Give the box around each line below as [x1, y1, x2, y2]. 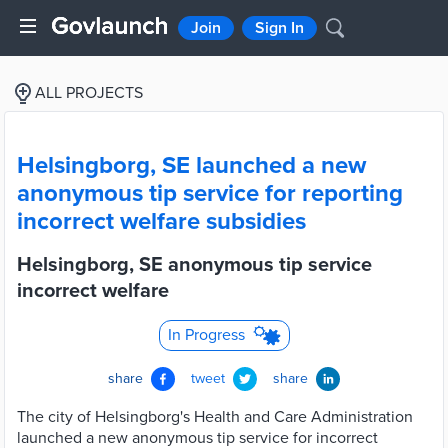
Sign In [255, 18, 304, 38]
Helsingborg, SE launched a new [17, 151, 366, 180]
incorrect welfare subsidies [17, 207, 306, 236]
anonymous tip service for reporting [17, 179, 403, 208]
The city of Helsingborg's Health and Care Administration [17, 407, 413, 427]
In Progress [167, 325, 245, 345]
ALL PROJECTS [35, 83, 143, 103]
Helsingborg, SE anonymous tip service [17, 253, 372, 277]
